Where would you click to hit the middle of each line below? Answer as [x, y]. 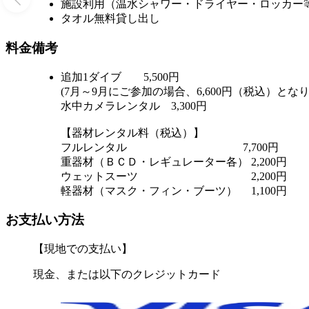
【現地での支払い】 [83, 248]
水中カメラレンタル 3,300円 [134, 106]
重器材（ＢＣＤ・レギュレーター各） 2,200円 [174, 161]
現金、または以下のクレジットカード [127, 274]
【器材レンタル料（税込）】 [132, 132]
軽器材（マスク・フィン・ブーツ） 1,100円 [174, 190]
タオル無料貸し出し [110, 19]
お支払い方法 [45, 220]
